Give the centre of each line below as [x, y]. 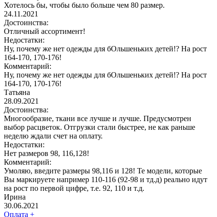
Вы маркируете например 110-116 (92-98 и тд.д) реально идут [106, 179]
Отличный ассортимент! [45, 31]
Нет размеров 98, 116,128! [46, 153]
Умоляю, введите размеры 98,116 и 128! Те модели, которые [103, 170]
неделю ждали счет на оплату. [53, 136]
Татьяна [17, 92]
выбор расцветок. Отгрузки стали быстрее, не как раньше [100, 127]
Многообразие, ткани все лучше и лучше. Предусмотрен [98, 118]
